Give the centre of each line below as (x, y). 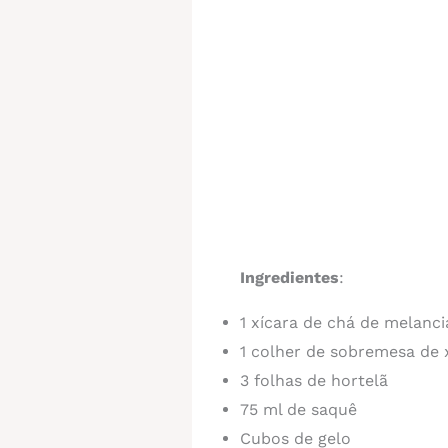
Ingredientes (289, 277)
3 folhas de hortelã (314, 380)
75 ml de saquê (298, 409)
